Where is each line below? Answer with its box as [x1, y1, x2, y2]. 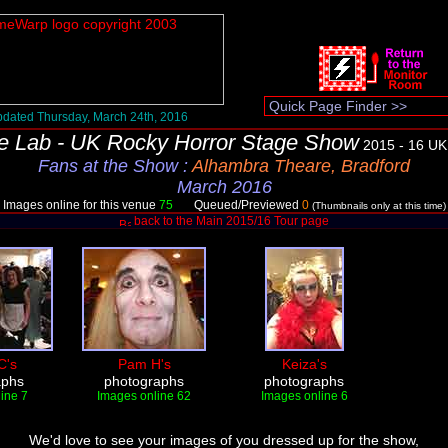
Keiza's [281, 356, 327, 372]
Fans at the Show [38, 156, 178, 176]
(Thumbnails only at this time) [311, 200, 446, 211]
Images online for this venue [2, 198, 159, 212]
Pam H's [117, 356, 171, 372]
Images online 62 [97, 389, 191, 403]
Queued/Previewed [172, 198, 302, 212]
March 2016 [176, 177, 272, 197]
